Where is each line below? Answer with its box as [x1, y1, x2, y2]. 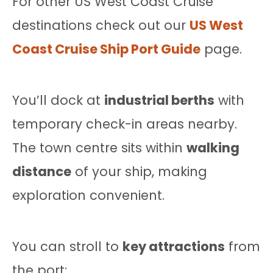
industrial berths [104, 91, 214, 110]
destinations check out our [12, 16, 190, 35]
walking [186, 139, 239, 157]
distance [12, 163, 71, 181]
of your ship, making [71, 163, 207, 181]
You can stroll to [12, 238, 122, 256]
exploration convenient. [12, 186, 165, 205]
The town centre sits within [12, 139, 186, 157]
